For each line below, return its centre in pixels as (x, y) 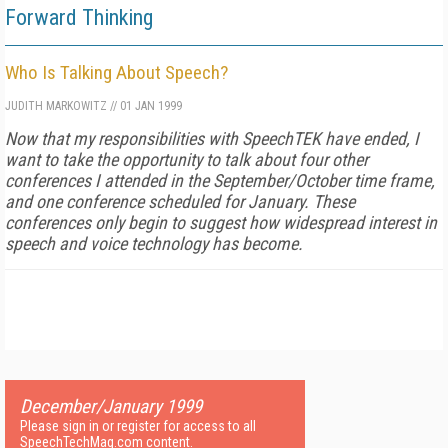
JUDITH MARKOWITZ (56, 106)
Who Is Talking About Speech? (116, 72)
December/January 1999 (111, 406)
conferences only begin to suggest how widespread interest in (221, 222)
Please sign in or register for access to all (138, 426)
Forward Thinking (79, 17)
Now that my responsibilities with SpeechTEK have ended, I (212, 138)
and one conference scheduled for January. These (180, 201)
